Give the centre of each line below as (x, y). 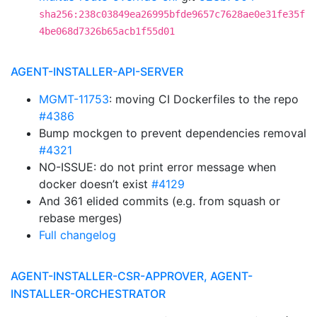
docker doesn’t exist (95, 184)
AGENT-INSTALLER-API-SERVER (97, 71)
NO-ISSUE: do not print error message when (157, 167)
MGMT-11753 (74, 99)
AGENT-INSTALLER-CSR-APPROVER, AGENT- (132, 276)
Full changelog (77, 235)
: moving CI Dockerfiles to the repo (204, 99)
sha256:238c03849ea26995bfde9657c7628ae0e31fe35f (172, 14)
